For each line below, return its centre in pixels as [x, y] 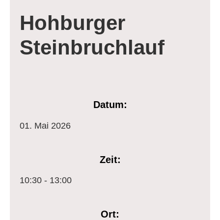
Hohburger [72, 23]
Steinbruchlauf [92, 48]
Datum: [110, 105]
